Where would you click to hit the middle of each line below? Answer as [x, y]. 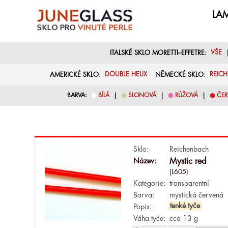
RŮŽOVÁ [186, 95]
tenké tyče [185, 205]
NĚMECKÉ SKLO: [178, 75]
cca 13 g [184, 218]
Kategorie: [150, 183]
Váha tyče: [150, 218]
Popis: [143, 206]
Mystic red [188, 161]
